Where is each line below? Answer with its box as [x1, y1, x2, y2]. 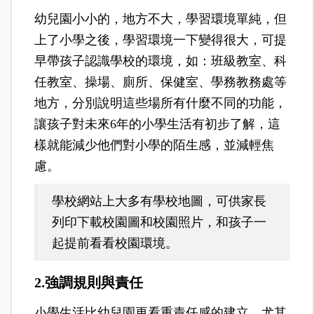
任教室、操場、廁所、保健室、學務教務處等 [34, 74, 287, 89]
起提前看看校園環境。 [52, 235, 179, 250]
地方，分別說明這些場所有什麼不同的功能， [34, 95, 287, 110]
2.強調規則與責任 [34, 274, 144, 290]
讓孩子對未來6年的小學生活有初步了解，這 [34, 116, 281, 131]
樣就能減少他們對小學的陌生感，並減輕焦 [34, 137, 275, 152]
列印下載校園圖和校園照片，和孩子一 [52, 214, 267, 229]
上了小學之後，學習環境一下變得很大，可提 [34, 32, 287, 47]
